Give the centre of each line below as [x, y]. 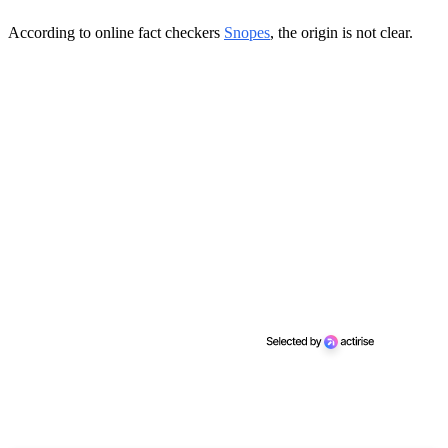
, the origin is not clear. [341, 32]
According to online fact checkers [116, 32]
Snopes [247, 32]
